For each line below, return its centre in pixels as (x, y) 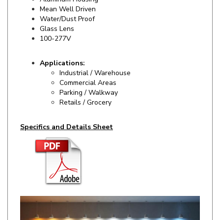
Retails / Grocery (85, 86)
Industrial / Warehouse (95, 56)
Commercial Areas (88, 66)
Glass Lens (57, 12)
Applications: (62, 46)
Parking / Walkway (89, 76)
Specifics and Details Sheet (67, 110)
